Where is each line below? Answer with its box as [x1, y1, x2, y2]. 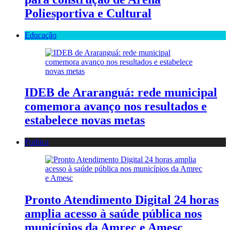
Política [25, 138, 49, 147]
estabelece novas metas [25, 113, 145, 127]
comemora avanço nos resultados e [25, 100, 207, 113]
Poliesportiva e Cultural [25, 6, 151, 20]
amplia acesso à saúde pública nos [25, 207, 202, 221]
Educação [25, 30, 56, 40]
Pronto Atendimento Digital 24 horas [25, 193, 219, 207]
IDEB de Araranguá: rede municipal [25, 86, 217, 100]
